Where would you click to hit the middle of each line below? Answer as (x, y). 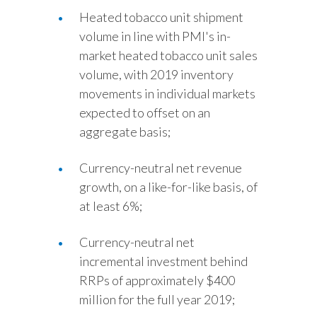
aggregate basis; (125, 132)
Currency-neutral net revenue (161, 168)
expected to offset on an (145, 113)
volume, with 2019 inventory (156, 74)
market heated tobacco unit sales (168, 55)
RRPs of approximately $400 (157, 280)
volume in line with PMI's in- (155, 36)
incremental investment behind (163, 261)
